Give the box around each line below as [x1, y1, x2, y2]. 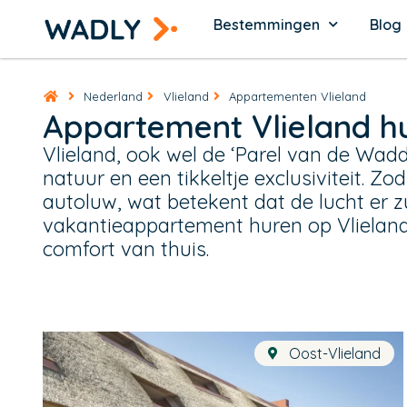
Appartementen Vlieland [229, 88, 366, 104]
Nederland [84, 88, 143, 104]
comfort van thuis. [43, 235, 209, 262]
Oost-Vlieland [288, 343, 381, 362]
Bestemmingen [213, 15, 320, 34]
